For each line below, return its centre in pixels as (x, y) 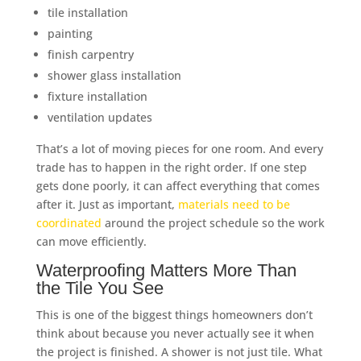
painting (70, 33)
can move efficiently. (91, 241)
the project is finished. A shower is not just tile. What (179, 352)
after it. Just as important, (107, 204)
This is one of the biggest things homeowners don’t (174, 315)
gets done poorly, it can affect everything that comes (178, 186)
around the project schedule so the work (213, 223)
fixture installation (97, 96)
